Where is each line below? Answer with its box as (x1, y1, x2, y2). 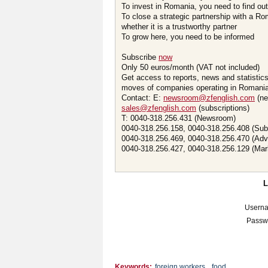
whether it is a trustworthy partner (121, 22, 237, 31)
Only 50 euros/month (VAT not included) (121, 63, 260, 72)
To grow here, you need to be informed (121, 32, 254, 41)
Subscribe (121, 53, 159, 62)
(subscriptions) (196, 103, 249, 112)
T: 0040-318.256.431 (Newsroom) (121, 114, 236, 123)
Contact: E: (121, 93, 163, 102)
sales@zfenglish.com (121, 103, 196, 112)
